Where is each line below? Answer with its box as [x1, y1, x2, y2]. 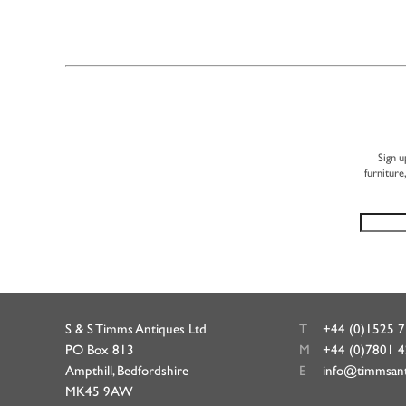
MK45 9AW [65, 382, 133, 399]
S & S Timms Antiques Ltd [65, 320, 207, 336]
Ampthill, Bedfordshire [65, 362, 188, 378]
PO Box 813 [65, 341, 134, 357]
